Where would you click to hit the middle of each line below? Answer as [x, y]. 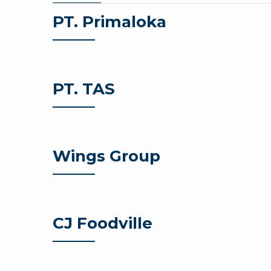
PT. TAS [84, 89]
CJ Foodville [103, 224]
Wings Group [106, 156]
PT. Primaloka [109, 22]
